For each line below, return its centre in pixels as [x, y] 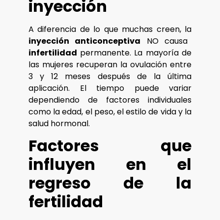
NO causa [164, 41]
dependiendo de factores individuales [110, 100]
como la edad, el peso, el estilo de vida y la [110, 111]
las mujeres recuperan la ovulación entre [110, 64]
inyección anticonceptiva [85, 41]
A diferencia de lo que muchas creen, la [110, 29]
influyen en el [110, 165]
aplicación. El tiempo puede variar [110, 88]
